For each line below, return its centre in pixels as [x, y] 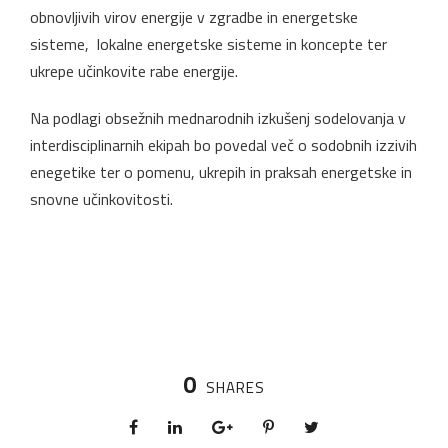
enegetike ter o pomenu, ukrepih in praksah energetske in [221, 171]
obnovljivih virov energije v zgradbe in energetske [194, 16]
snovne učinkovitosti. [101, 198]
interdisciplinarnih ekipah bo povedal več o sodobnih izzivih [223, 144]
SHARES [235, 387]
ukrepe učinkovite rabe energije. [134, 70]
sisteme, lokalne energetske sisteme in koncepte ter [208, 43]
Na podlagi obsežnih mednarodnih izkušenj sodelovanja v [218, 117]
